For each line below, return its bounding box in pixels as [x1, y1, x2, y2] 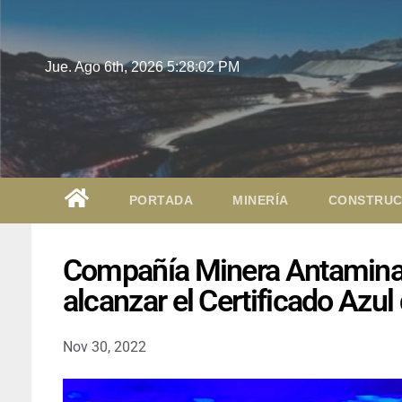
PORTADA [128, 192, 193, 207]
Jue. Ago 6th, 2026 [45, 59, 167, 74]
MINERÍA [232, 192, 289, 207]
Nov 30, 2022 [62, 337, 146, 355]
